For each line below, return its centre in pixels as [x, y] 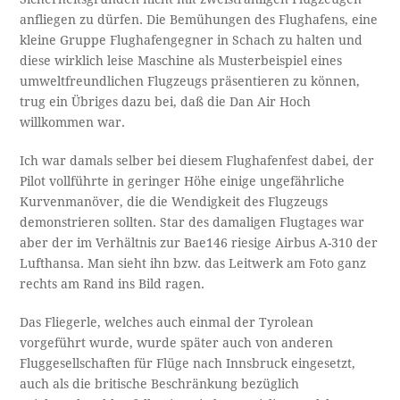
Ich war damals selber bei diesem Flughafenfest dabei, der [197, 160]
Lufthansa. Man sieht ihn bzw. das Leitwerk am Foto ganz [193, 263]
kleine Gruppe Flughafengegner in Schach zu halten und [192, 40]
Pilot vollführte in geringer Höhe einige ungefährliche [183, 181]
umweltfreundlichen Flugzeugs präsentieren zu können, [190, 81]
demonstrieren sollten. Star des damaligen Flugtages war [192, 222]
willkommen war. [73, 122]
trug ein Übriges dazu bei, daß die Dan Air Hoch [166, 101]
